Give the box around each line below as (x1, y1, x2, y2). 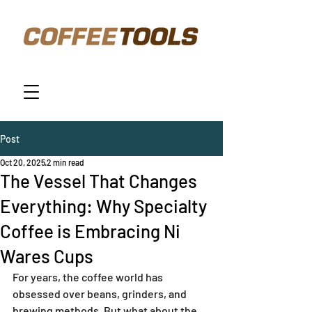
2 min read (47, 157, 84, 167)
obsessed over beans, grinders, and (13, 287, 189, 300)
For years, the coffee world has (13, 270, 165, 283)
